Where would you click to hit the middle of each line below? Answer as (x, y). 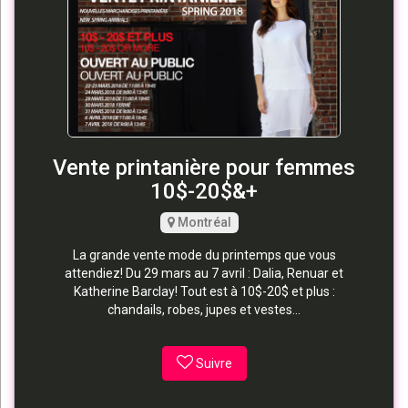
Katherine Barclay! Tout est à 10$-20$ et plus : (204, 291)
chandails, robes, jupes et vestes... (204, 309)
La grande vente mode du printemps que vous (204, 255)
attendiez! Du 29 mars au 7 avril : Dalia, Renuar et (204, 273)
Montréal (203, 222)
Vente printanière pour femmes (204, 167)
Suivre (214, 363)
